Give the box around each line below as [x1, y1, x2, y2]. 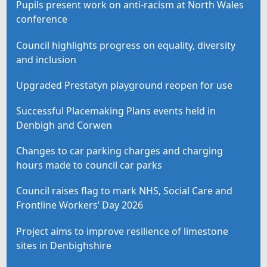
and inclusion [16, 52, 77, 66]
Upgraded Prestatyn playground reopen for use [16, 78, 233, 92]
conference [16, 13, 68, 26]
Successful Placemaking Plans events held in [16, 104, 216, 118]
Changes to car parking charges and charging [16, 144, 223, 158]
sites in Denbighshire [16, 238, 112, 252]
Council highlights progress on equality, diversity [16, 38, 236, 52]
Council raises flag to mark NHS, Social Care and [16, 184, 233, 198]
